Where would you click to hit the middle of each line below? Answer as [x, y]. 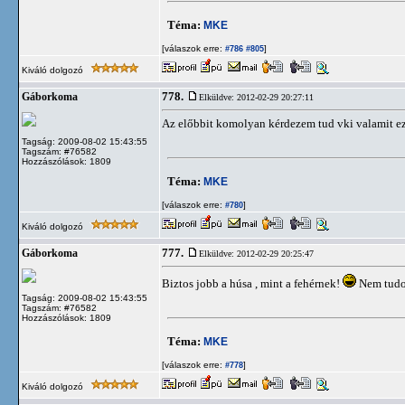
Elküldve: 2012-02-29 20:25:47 [256, 254]
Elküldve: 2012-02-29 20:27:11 [256, 97]
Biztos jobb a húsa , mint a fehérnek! [252, 283]
